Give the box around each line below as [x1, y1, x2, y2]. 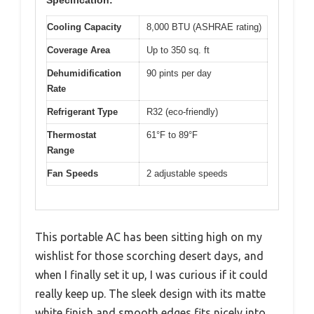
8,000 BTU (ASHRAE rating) [146, 21, 261, 32]
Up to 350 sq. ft [146, 44, 210, 55]
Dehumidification [47, 67, 121, 78]
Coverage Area [47, 44, 110, 55]
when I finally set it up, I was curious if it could [35, 268, 268, 282]
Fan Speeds [47, 168, 98, 179]
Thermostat [47, 129, 96, 140]
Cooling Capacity [47, 21, 121, 32]
